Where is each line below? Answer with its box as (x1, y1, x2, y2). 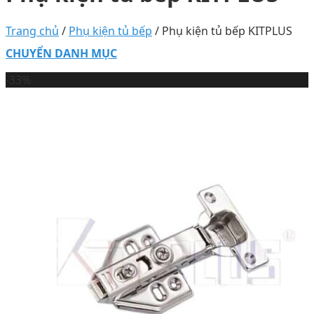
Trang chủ (6, 22, 59, 39)
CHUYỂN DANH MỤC (6, 45, 117, 61)
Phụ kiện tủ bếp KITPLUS (159, 22, 292, 39)
